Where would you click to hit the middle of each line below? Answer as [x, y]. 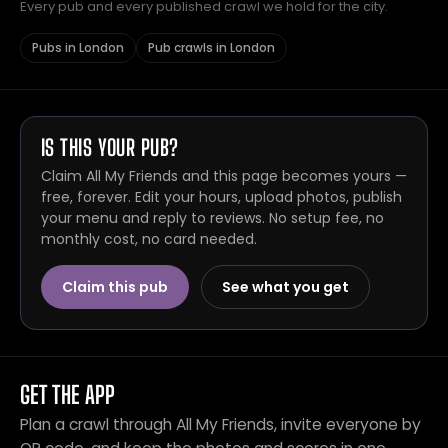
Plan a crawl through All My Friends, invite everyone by [220, 424]
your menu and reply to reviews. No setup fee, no [212, 218]
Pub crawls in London [211, 47]
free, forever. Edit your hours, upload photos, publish [221, 197]
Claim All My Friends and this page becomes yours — [224, 176]
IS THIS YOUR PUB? [110, 147]
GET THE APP [68, 394]
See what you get [285, 287]
